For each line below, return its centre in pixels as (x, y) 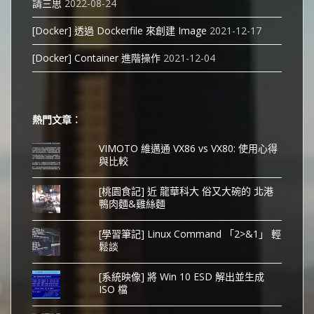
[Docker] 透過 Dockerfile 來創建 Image (120, 31)
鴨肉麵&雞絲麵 (132, 204)
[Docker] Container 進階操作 (96, 58)
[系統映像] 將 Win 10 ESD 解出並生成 (181, 277)
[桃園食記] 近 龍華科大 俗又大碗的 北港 (186, 191)
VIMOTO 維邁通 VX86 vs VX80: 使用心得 (188, 149)
